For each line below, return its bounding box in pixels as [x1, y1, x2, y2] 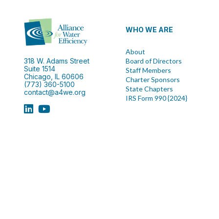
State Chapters [125, 85, 173, 93]
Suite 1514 [23, 64, 55, 73]
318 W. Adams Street [23, 56, 89, 65]
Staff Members [125, 66, 171, 74]
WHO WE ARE [125, 25, 173, 34]
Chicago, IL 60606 [23, 72, 84, 81]
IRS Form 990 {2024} [125, 94, 187, 102]
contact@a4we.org [23, 88, 86, 96]
